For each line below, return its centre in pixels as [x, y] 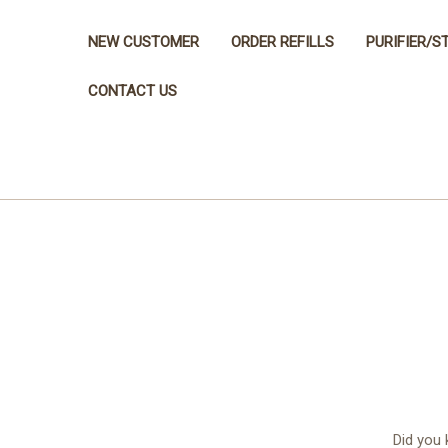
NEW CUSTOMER [143, 41]
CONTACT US [132, 90]
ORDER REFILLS [282, 41]
